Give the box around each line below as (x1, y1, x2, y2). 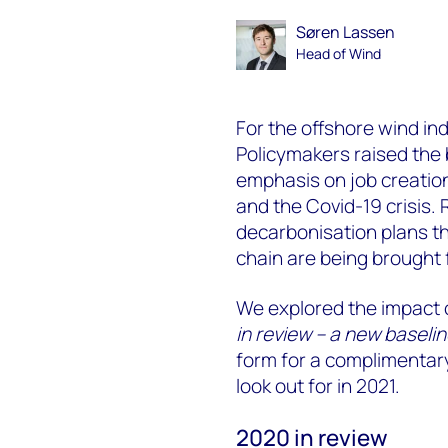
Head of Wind (296, 44, 382, 63)
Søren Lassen (296, 21, 396, 43)
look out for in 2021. (235, 372, 400, 399)
